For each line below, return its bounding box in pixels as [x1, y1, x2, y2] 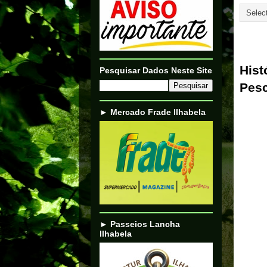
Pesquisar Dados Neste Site [100, 66, 212, 75]
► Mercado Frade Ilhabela [100, 107, 206, 117]
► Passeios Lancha [100, 219, 180, 229]
